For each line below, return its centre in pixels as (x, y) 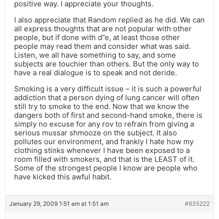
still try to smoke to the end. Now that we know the (102, 107)
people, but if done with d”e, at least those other (97, 38)
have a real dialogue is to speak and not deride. (96, 73)
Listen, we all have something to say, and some (95, 55)
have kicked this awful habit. (63, 177)
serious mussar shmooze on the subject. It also (96, 133)
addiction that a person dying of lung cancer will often (107, 98)
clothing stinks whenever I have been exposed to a (102, 151)
